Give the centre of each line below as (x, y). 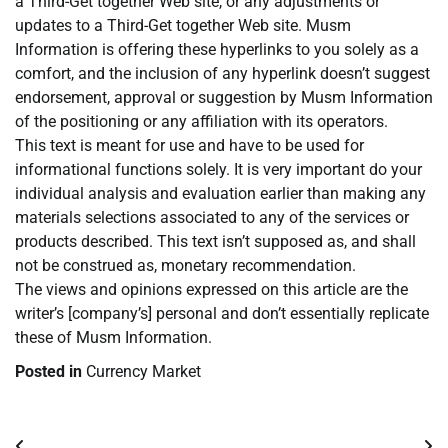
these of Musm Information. (113, 338)
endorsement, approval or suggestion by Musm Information (224, 98)
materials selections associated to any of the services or (212, 218)
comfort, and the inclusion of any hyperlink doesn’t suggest (222, 74)
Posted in (50, 372)
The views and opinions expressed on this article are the (211, 290)
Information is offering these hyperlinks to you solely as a (217, 50)
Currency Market (143, 372)
